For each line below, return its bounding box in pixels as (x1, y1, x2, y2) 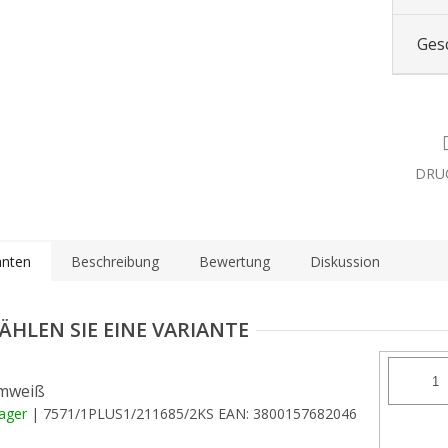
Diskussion (310, 252, 380, 272)
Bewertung (199, 252, 270, 272)
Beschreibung (71, 252, 159, 272)
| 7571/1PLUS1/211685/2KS (30, 404, 218, 424)
